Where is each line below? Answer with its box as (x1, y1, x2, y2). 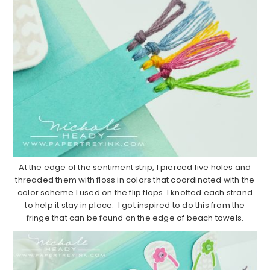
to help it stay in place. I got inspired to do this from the (25, 199, 245, 211)
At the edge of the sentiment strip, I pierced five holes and (19, 161, 251, 173)
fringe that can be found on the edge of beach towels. (26, 212, 244, 224)
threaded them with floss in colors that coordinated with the (15, 174, 255, 186)
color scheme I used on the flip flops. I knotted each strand (17, 186, 253, 198)
